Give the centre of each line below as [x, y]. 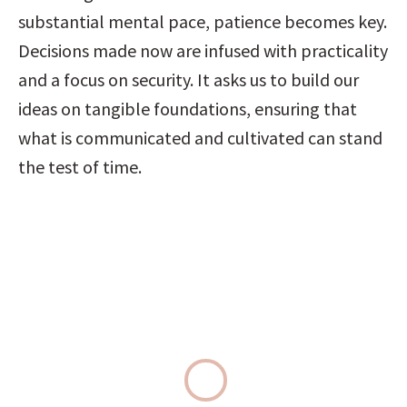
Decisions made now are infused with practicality [203, 50]
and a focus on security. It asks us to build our [189, 79]
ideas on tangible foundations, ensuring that [188, 109]
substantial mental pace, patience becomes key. [203, 21]
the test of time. [80, 167]
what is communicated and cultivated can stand [200, 138]
